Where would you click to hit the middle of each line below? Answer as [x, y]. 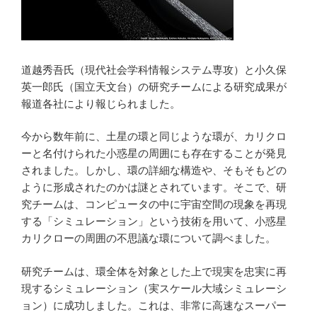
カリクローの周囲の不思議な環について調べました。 [149, 238]
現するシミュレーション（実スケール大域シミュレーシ [154, 288]
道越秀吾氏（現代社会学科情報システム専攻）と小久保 [154, 69]
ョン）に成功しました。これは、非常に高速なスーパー [154, 305]
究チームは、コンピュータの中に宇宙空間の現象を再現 [154, 204]
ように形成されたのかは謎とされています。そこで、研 [154, 188]
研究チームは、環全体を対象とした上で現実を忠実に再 [154, 271]
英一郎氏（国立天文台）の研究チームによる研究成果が [154, 86]
